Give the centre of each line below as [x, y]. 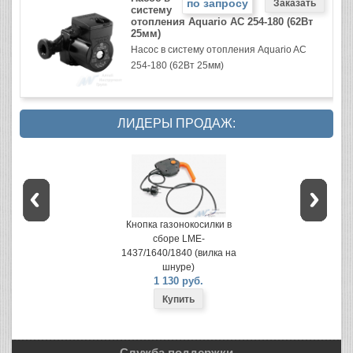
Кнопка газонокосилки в [178, 225]
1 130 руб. [178, 281]
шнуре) [178, 267]
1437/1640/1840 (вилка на [178, 253]
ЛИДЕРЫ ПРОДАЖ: [176, 123]
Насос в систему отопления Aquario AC [219, 50]
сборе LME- [178, 239]
